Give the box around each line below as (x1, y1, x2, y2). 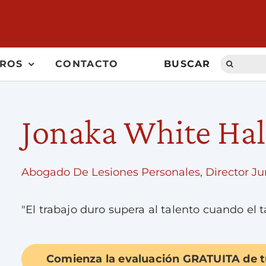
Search (220, 55, 254, 66)
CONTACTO (55, 58, 119, 69)
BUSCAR (164, 58, 211, 69)
